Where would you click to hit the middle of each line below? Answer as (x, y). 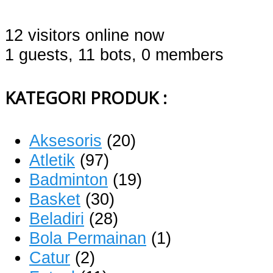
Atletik (52, 160)
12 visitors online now (85, 35)
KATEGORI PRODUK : (86, 97)
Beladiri (57, 218)
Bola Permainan (88, 238)
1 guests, (39, 54)
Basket (55, 199)
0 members (183, 54)
